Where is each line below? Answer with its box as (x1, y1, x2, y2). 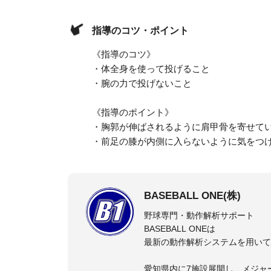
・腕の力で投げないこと (92, 77, 192, 88)
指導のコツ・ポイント (92, 25, 189, 36)
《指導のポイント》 (92, 106, 174, 117)
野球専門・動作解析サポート (144, 210, 254, 220)
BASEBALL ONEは (144, 223, 215, 233)
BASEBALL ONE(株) (144, 189, 241, 201)
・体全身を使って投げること (92, 63, 210, 74)
